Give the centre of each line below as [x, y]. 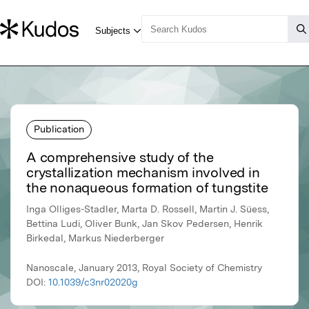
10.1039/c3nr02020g [93, 282]
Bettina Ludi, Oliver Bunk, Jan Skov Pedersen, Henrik [144, 224]
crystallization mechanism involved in [143, 173]
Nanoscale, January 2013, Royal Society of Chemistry [144, 268]
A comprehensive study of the [120, 158]
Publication [59, 129]
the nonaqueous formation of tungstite [147, 188]
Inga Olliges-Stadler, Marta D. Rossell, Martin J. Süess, [148, 209]
